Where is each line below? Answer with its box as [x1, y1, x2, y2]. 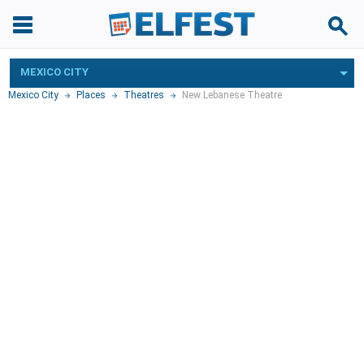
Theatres [123, 89, 164, 101]
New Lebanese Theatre [182, 89, 282, 101]
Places [76, 89, 106, 101]
